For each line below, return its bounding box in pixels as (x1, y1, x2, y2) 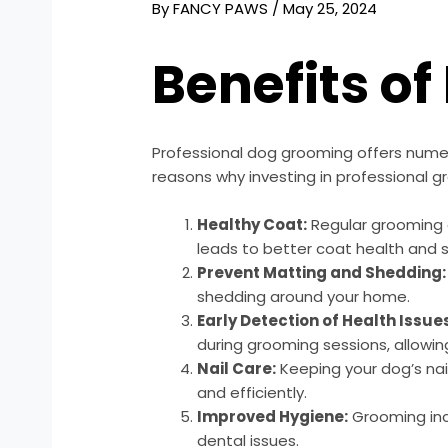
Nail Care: (197, 358, 277, 380)
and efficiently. (197, 382, 308, 404)
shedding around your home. (197, 286, 411, 308)
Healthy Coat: (197, 214, 308, 236)
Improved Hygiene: (197, 406, 349, 428)
